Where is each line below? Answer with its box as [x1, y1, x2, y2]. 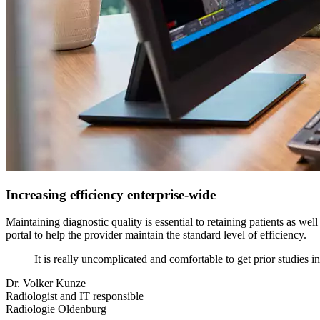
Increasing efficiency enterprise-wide [6, 186, 216, 202]
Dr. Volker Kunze [6, 277, 86, 290]
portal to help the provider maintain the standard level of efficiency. [6, 229, 306, 241]
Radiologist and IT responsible [6, 290, 144, 303]
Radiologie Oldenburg [6, 303, 106, 316]
